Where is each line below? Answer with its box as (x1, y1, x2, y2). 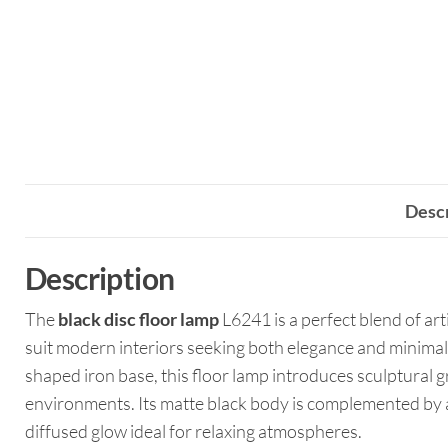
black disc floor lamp (58, 308, 219, 331)
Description (25, 260, 175, 297)
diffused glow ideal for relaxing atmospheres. (25, 420, 362, 443)
